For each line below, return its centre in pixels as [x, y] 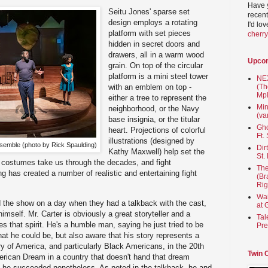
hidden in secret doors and [154, 44]
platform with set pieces [150, 33]
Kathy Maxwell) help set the [157, 152]
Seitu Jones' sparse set [149, 12]
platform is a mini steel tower [159, 77]
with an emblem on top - [150, 87]
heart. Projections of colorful [157, 130]
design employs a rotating [153, 23]
